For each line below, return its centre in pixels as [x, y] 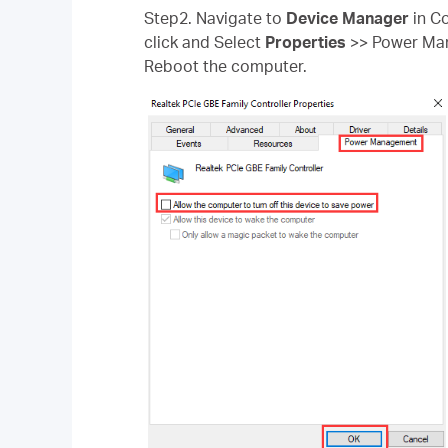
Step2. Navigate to [215, 18]
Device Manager [347, 18]
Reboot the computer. [225, 66]
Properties [307, 42]
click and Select [204, 42]
